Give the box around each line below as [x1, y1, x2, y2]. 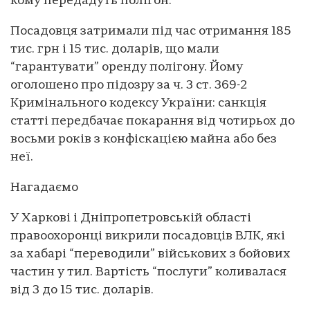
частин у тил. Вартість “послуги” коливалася [10, 265, 286, 279]
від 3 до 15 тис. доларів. [10, 283, 154, 297]
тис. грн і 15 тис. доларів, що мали [10, 42, 219, 56]
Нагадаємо [10, 181, 78, 194]
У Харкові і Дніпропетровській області [10, 211, 251, 225]
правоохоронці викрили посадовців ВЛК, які [10, 229, 285, 243]
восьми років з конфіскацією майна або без [10, 132, 277, 146]
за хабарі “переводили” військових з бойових [10, 247, 291, 261]
